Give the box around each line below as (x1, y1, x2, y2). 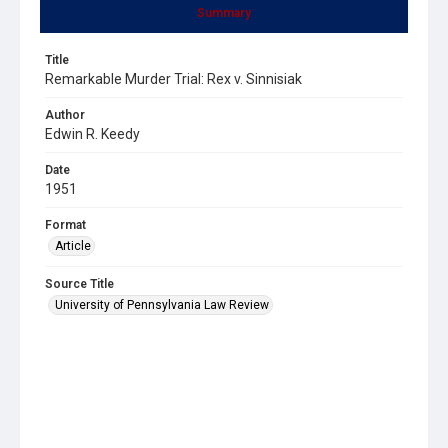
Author (45, 107, 85, 122)
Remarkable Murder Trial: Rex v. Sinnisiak (45, 70, 302, 87)
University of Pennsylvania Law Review (55, 297, 269, 312)
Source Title (45, 276, 114, 291)
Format (45, 217, 86, 232)
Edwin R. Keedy (45, 125, 140, 142)
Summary (197, 5, 251, 20)
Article (55, 238, 91, 253)
